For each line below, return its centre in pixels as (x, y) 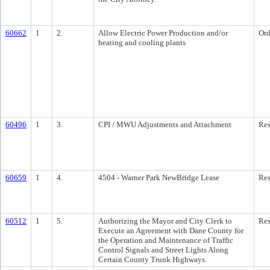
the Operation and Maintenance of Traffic (166, 240)
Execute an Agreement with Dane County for (171, 231)
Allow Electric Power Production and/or (163, 33)
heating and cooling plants (142, 42)
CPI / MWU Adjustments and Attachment (165, 124)
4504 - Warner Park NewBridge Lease (159, 177)
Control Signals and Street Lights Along (163, 250)
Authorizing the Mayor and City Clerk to (165, 221)
